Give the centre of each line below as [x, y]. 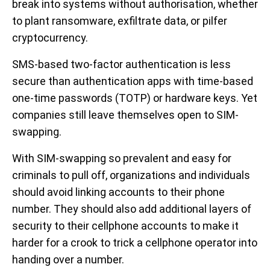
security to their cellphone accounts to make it [125, 226]
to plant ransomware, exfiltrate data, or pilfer [120, 21]
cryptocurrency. [50, 38]
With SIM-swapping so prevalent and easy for [122, 159]
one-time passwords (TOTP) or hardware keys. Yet [135, 98]
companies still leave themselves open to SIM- [125, 115]
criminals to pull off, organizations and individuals [131, 175]
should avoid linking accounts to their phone [118, 192]
